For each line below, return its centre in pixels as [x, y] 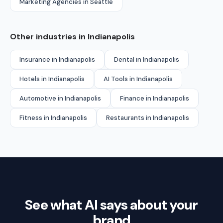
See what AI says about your [111, 205]
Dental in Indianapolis [147, 59]
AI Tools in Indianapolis [138, 79]
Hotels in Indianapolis [52, 79]
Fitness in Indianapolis [53, 117]
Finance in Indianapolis [155, 98]
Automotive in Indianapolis [60, 98]
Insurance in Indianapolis [57, 59]
